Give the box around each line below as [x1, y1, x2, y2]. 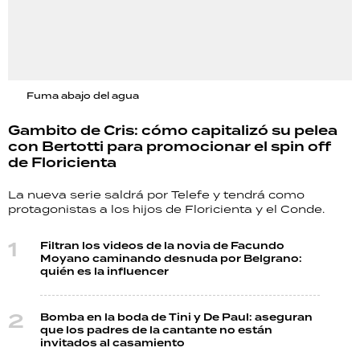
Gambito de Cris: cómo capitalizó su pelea [8, 120, 337, 141]
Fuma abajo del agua [27, 88, 139, 102]
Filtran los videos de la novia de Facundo [40, 238, 284, 254]
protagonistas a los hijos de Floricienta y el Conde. [8, 201, 325, 216]
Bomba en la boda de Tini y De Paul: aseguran [40, 309, 313, 325]
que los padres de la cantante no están [40, 322, 272, 338]
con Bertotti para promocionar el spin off [8, 136, 331, 157]
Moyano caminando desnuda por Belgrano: [40, 251, 302, 267]
